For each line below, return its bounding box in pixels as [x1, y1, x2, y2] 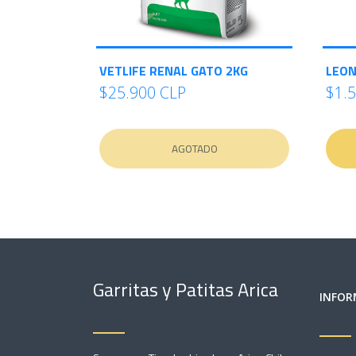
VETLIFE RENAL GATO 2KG [99, 61, 248, 80]
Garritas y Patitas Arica [93, 275, 278, 304]
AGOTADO [171, 141, 218, 157]
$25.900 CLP [99, 82, 186, 103]
